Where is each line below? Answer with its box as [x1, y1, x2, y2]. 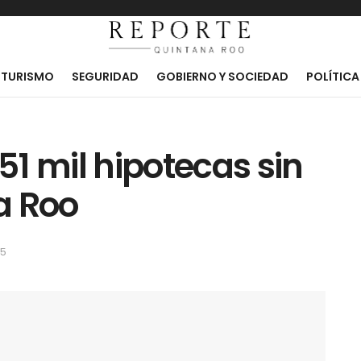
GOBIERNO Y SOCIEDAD [156, 68, 288, 85]
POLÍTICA [305, 68, 359, 85]
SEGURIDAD [71, 68, 139, 85]
